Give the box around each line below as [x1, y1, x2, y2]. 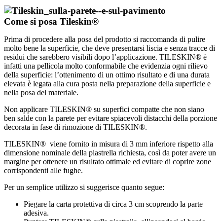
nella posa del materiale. [4, 88, 78, 97]
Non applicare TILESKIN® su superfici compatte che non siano [4, 105, 204, 114]
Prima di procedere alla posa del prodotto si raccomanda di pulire [4, 35, 205, 44]
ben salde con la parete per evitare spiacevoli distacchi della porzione [4, 114, 217, 123]
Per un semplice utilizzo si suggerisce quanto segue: [4, 183, 164, 192]
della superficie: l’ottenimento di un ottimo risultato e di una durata [4, 71, 210, 79]
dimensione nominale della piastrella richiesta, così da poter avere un [4, 148, 216, 157]
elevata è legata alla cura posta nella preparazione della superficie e [4, 79, 211, 88]
